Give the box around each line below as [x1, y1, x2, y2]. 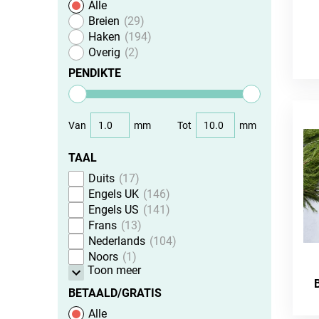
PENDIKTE [68, 66, 121, 80]
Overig [88, 46, 120, 59]
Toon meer [88, 263, 142, 277]
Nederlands [88, 234, 145, 248]
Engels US [88, 203, 139, 216]
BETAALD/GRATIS [68, 286, 162, 300]
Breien [88, 14, 120, 28]
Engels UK [88, 187, 139, 201]
